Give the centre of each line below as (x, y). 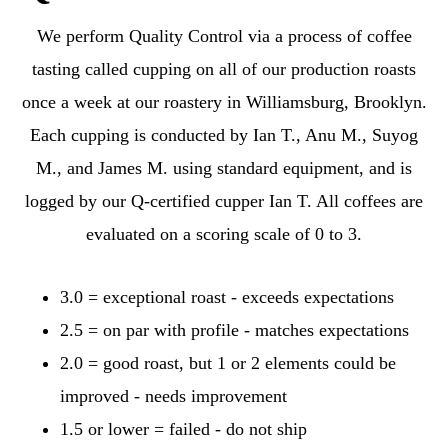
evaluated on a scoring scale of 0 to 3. (224, 233)
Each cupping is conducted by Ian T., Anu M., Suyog (224, 134)
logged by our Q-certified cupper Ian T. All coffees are (224, 200)
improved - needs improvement (173, 395)
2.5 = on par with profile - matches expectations (234, 329)
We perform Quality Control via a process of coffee (224, 35)
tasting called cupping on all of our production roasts (224, 68)
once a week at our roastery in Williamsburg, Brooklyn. (224, 101)
